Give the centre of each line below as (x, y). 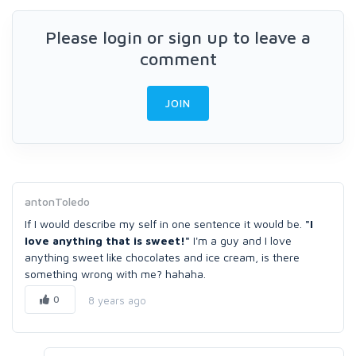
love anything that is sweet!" (109, 240)
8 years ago (117, 300)
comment (178, 59)
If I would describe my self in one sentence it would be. (165, 224)
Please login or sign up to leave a (178, 37)
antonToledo (57, 201)
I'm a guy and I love (242, 240)
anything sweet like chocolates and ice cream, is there (162, 257)
